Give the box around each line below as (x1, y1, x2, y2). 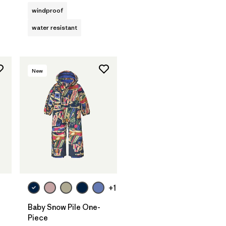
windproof (32, 6, 63, 15)
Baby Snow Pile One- (28, 202, 100, 212)
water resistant (32, 23, 77, 32)
